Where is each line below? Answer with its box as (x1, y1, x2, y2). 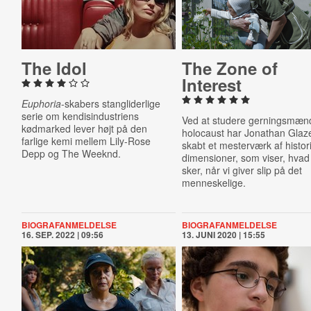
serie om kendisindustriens (21, 109, 139, 123)
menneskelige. (182, 176, 246, 190)
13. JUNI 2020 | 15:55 (182, 228, 266, 241)
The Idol (21, 56, 87, 80)
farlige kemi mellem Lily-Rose (21, 134, 151, 148)
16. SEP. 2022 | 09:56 (21, 228, 103, 241)
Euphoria (21, 96, 61, 110)
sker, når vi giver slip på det (182, 163, 303, 177)
